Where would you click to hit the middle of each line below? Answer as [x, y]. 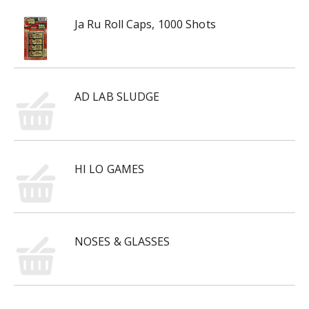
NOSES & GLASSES [122, 241]
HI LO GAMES [110, 169]
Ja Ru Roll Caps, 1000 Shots [145, 24]
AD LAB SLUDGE [117, 97]
